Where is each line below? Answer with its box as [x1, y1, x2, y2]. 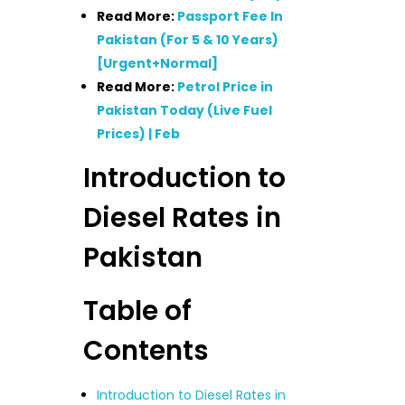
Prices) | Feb [97, 125, 181, 143]
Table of [82, 291, 192, 329]
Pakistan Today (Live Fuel [97, 101, 273, 119]
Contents [82, 331, 209, 369]
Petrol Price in [177, 78, 274, 96]
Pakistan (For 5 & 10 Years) [97, 31, 279, 49]
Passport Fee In [177, 7, 284, 25]
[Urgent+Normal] [97, 54, 219, 72]
